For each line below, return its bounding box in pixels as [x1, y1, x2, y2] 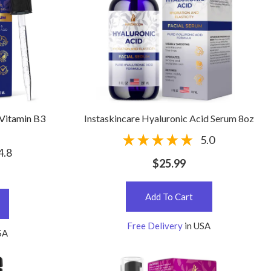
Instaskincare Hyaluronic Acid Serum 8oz [83, 113, 254, 125]
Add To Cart [145, 191, 193, 203]
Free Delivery [127, 220, 183, 232]
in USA [184, 220, 211, 232]
